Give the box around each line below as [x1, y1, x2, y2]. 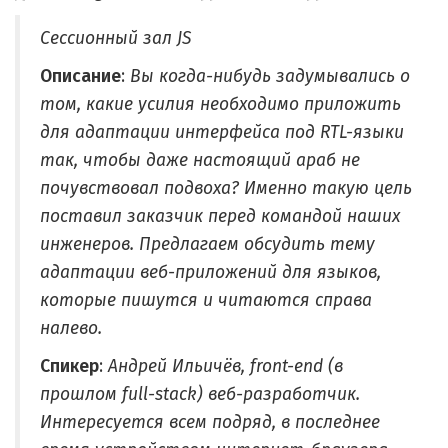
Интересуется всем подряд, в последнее [40, 412, 380, 433]
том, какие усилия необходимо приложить [40, 94, 401, 115]
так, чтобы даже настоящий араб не [40, 150, 360, 171]
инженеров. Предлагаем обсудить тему [40, 234, 375, 255]
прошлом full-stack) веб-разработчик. [40, 384, 360, 405]
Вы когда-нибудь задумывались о [130, 66, 410, 87]
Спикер [40, 356, 99, 377]
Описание [40, 66, 121, 87]
